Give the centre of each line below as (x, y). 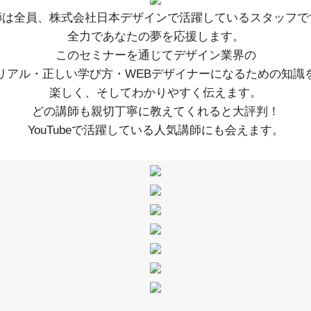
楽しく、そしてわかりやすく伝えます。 (155, 93)
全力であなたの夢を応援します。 (155, 36)
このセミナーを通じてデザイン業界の (155, 55)
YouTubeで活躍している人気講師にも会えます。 (155, 130)
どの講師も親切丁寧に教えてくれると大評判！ (155, 111)
